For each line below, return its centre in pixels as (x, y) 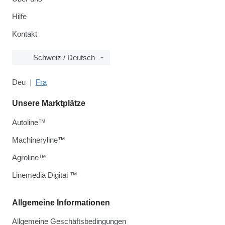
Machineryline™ (39, 140)
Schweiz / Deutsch (64, 58)
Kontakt (25, 34)
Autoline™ (29, 123)
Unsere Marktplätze (49, 103)
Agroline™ (29, 158)
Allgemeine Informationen (61, 203)
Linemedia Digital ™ (45, 175)
